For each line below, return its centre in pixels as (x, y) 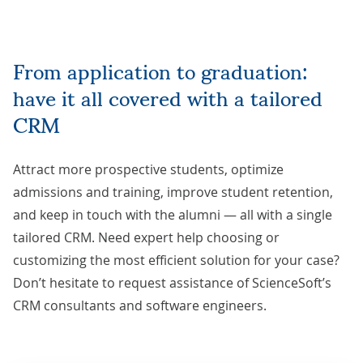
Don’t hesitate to (66, 282)
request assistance (176, 282)
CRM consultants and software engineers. (140, 305)
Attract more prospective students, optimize (148, 169)
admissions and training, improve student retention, (173, 192)
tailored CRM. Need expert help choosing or (146, 237)
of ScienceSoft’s (282, 282)
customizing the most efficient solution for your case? (176, 260)
